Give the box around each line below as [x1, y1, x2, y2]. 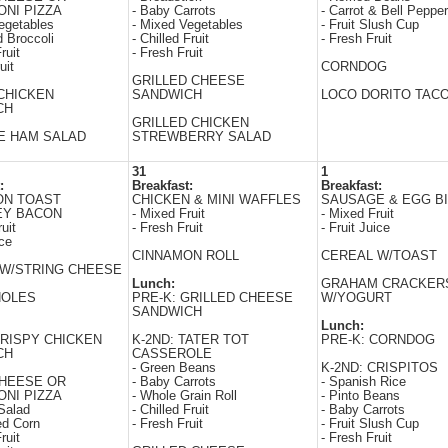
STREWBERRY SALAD [132, 130, 271, 144]
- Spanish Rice [321, 375, 406, 389]
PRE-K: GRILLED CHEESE [132, 291, 293, 305]
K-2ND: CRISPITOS [321, 361, 438, 375]
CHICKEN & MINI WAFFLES [132, 193, 301, 207]
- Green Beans [132, 361, 216, 375]
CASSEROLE [132, 347, 212, 361]
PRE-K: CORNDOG [321, 333, 435, 347]
